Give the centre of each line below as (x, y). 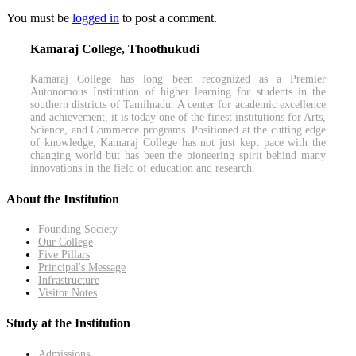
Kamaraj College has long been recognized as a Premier (178, 79)
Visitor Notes (68, 292)
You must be (39, 17)
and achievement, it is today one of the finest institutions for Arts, (178, 118)
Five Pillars (64, 254)
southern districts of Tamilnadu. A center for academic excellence (178, 105)
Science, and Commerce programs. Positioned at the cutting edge (178, 130)
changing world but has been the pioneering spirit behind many (178, 156)
